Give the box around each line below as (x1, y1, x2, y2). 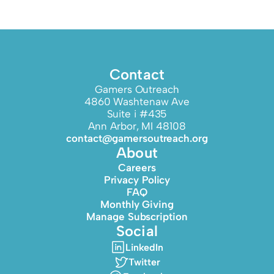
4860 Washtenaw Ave (84, 95, 190, 108)
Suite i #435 (106, 108, 168, 120)
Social (116, 222, 158, 240)
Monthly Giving (100, 198, 174, 210)
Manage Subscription (86, 210, 188, 223)
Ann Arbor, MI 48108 (88, 120, 186, 132)
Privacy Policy (103, 174, 171, 186)
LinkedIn (125, 241, 164, 253)
